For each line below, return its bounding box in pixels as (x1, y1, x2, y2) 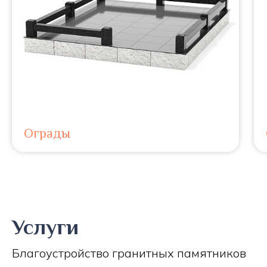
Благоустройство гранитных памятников (12, 246, 246, 261)
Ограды (24, 126, 70, 141)
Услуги (12, 215, 79, 240)
